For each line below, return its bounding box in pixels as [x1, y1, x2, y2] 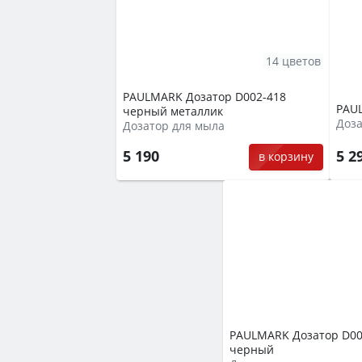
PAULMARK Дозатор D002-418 [123, 89, 286, 105]
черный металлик [123, 103, 223, 120]
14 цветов [266, 53, 321, 69]
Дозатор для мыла [123, 118, 225, 134]
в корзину [258, 149, 314, 165]
